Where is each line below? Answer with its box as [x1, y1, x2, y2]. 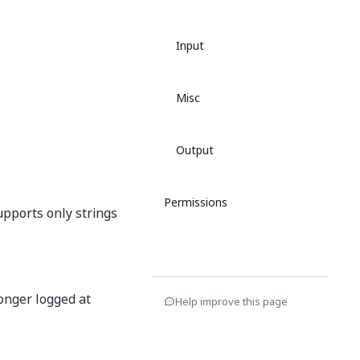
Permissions [164, 194, 227, 211]
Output [176, 141, 214, 158]
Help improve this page [175, 293, 288, 309]
